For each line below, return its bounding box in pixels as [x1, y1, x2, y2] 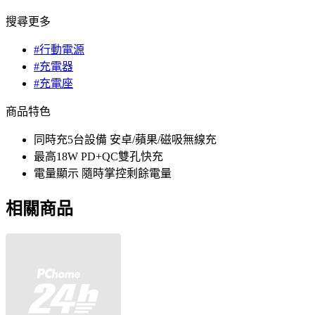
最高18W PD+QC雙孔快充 [34, 150, 163, 163]
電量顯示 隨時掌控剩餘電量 [34, 167, 172, 180]
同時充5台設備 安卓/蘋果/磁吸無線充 [34, 134, 217, 146]
